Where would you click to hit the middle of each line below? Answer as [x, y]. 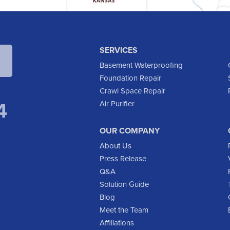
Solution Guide [124, 184]
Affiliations [117, 223]
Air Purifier [117, 104]
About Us [116, 146]
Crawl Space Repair [132, 91]
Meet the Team [124, 210]
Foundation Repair [130, 78]
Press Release [123, 159]
